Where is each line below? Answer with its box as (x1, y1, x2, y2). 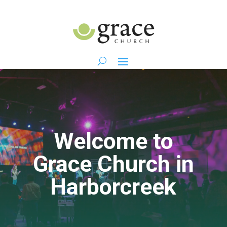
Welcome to (53, 128, 173, 155)
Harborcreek (50, 173, 177, 201)
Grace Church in (32, 150, 194, 178)
